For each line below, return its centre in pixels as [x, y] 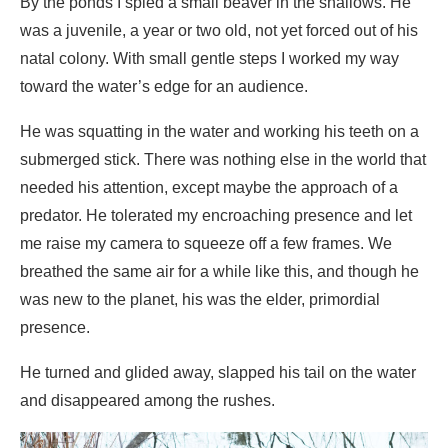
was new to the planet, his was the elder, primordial [200, 177]
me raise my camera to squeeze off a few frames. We [206, 121]
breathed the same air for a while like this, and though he [219, 149]
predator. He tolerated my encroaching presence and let [216, 93]
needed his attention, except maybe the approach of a [209, 65]
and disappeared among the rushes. [147, 278]
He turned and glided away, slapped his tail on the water [218, 250]
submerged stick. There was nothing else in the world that [223, 37]
